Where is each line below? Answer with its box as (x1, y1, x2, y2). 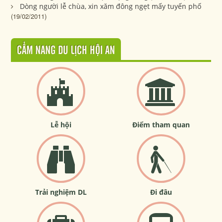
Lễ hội (51, 119, 72, 129)
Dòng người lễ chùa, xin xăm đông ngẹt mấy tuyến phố (20, 1, 202, 11)
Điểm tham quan (132, 119, 190, 129)
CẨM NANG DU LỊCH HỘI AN (17, 45, 115, 56)
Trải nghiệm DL (35, 187, 87, 197)
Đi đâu (150, 187, 172, 197)
